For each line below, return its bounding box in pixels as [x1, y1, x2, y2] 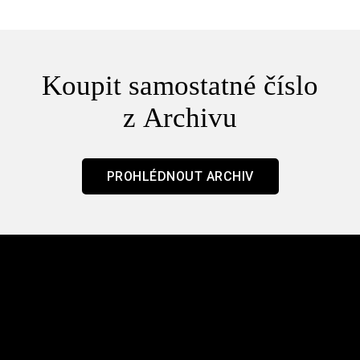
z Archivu [123, 101, 237, 133]
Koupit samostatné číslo [42, 69, 318, 101]
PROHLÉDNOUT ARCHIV [106, 168, 254, 184]
